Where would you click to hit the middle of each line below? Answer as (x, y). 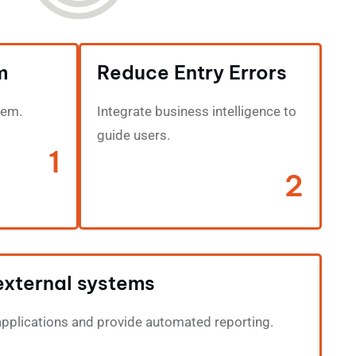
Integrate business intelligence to (196, 111)
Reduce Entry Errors (192, 72)
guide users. (133, 135)
